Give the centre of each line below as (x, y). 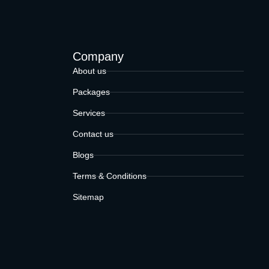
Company (98, 57)
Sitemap (88, 197)
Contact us (93, 134)
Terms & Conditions (110, 176)
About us (89, 71)
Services (89, 113)
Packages (91, 92)
